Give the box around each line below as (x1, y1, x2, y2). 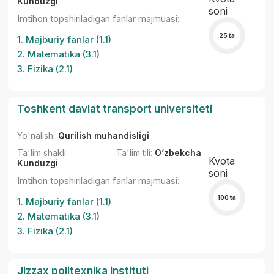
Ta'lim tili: (116, 147, 152, 158)
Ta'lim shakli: (17, 147, 68, 158)
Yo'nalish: (17, 130, 56, 141)
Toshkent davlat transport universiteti (17, 103, 213, 115)
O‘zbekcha (152, 147, 201, 158)
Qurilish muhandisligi (58, 130, 150, 141)
